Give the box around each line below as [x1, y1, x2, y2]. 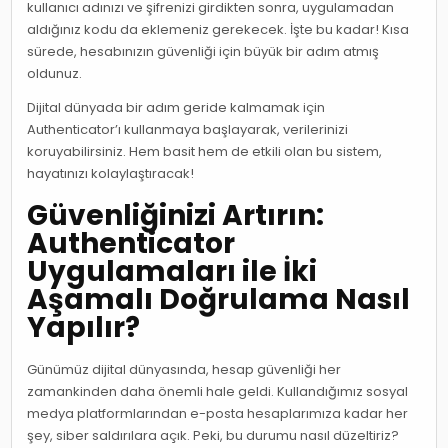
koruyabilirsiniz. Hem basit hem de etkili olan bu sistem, [27, 142, 383, 161]
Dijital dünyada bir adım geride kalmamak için [27, 98, 326, 117]
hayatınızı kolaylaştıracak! [27, 164, 195, 183]
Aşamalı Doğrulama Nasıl [27, 279, 411, 319]
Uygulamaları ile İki [27, 251, 318, 291]
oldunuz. [27, 64, 83, 83]
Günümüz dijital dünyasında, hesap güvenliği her [27, 359, 342, 379]
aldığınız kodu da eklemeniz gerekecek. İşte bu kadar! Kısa [27, 20, 410, 39]
